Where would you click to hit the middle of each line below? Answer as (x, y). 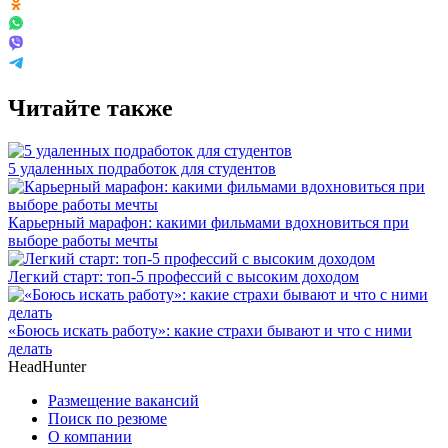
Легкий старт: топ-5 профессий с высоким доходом (183, 276)
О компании (90, 436)
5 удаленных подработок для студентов (142, 168)
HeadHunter (47, 366)
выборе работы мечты (83, 240)
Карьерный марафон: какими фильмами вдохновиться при (208, 222)
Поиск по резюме (107, 418)
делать (30, 348)
